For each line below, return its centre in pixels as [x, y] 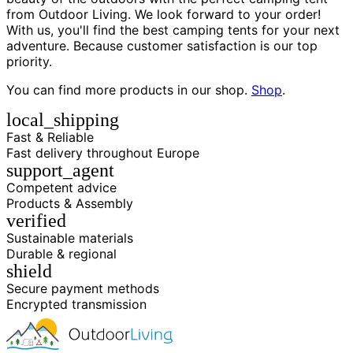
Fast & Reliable [50, 137]
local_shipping [63, 119]
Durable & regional [61, 253]
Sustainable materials [70, 238]
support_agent [60, 170]
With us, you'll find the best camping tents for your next [173, 30]
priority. [29, 61]
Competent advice [61, 187]
